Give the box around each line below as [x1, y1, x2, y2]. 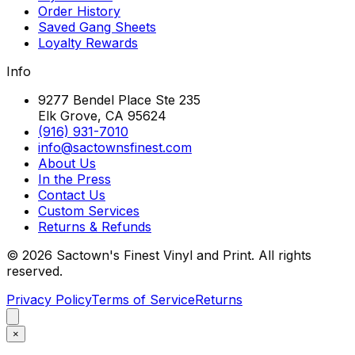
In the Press [38, 170, 111, 187]
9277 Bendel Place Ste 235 [38, 91, 200, 108]
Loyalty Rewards [38, 34, 138, 51]
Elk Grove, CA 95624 [38, 107, 166, 124]
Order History [38, 2, 120, 19]
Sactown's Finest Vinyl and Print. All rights [52, 246, 311, 263]
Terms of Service [91, 291, 195, 307]
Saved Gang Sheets [38, 18, 156, 35]
